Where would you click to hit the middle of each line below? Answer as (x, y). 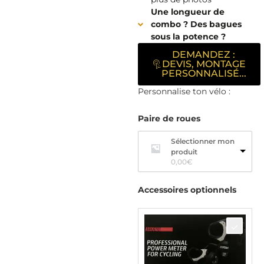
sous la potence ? (189, 37)
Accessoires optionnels (187, 190)
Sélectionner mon (202, 141)
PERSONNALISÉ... (204, 74)
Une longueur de (188, 12)
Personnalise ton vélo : (184, 92)
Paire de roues (169, 119)
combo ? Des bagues (197, 24)
